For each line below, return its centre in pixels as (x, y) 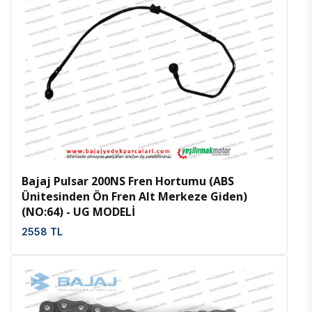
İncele (148, 98)
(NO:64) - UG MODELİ (78, 212)
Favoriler (172, 98)
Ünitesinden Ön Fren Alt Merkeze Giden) (134, 197)
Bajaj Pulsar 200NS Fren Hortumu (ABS (128, 181)
